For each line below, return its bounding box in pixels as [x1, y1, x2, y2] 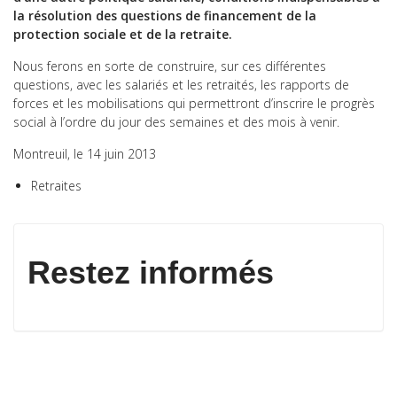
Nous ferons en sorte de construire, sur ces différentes [13, 58, 326, 75]
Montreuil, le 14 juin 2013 [13, 145, 156, 163]
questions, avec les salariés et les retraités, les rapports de [13, 76, 349, 94]
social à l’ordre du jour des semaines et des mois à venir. [13, 113, 339, 131]
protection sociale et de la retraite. [13, 26, 232, 43]
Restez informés [27, 254, 274, 292]
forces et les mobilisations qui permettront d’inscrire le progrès [13, 95, 375, 113]
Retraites [31, 177, 82, 195]
